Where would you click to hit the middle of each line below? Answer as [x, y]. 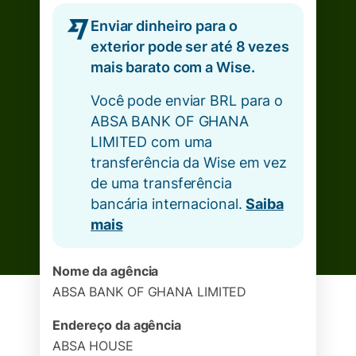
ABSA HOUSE [93, 346]
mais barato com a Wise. [173, 67]
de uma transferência [161, 183]
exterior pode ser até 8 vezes [190, 46]
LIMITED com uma [152, 142]
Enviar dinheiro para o [164, 26]
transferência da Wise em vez [189, 163]
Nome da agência [106, 271]
